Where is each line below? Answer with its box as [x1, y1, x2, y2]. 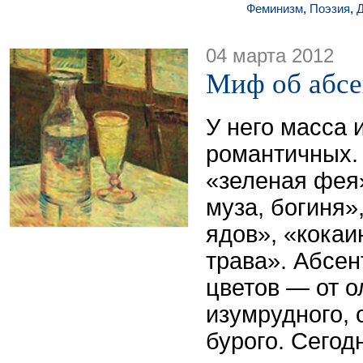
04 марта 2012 [206, 45, 334, 66]
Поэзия [310, 2, 350, 15]
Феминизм [246, 2, 303, 15]
